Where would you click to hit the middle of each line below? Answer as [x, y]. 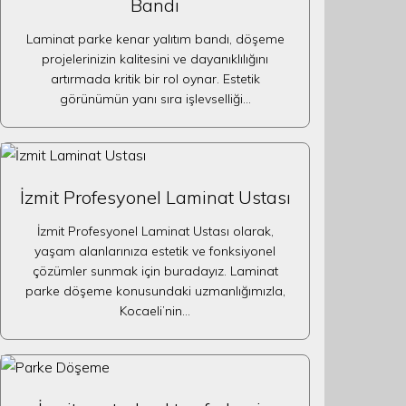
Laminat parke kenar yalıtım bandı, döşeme [155, 39]
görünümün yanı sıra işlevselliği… [155, 99]
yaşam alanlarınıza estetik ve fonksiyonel [155, 251]
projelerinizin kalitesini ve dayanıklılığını [155, 59]
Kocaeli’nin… [155, 311]
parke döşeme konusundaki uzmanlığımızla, [155, 291]
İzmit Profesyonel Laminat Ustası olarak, [155, 231]
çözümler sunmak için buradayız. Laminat [155, 271]
